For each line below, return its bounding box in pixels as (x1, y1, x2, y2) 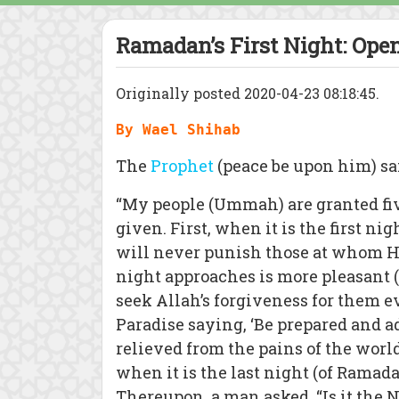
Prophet (151, 155, 214, 176)
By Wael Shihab (116, 121, 240, 138)
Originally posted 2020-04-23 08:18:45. (116, 84, 379, 102)
